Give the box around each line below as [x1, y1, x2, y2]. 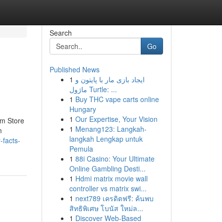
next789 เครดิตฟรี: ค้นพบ [75, 193, 154, 203]
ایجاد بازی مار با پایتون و [75, 74, 145, 84]
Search [49, 28, 72, 38]
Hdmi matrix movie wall [75, 173, 148, 183]
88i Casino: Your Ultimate [75, 154, 155, 164]
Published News [49, 64, 100, 74]
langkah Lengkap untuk [69, 134, 143, 144]
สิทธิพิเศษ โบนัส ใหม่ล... [69, 203, 143, 213]
